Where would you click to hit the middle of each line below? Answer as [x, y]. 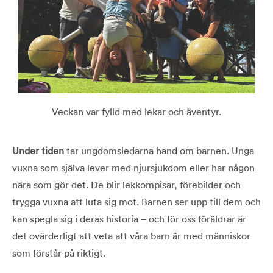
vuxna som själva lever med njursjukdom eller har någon [133, 168]
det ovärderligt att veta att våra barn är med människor [131, 236]
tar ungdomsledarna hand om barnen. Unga [159, 151]
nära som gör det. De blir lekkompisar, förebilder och [126, 185]
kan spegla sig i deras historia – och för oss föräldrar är [129, 219]
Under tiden [38, 151]
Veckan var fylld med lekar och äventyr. [136, 112]
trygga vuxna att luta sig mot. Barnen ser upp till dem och [136, 202]
